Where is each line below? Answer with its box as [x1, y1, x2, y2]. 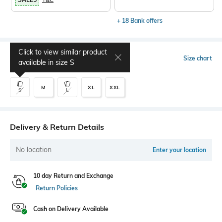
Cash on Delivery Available [33, 205, 109, 213]
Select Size [10, 54, 50, 64]
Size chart [183, 55, 212, 62]
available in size [18, 58, 70, 67]
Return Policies [36, 184, 78, 192]
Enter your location [153, 146, 206, 154]
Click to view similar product [18, 48, 107, 57]
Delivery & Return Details [10, 122, 104, 132]
